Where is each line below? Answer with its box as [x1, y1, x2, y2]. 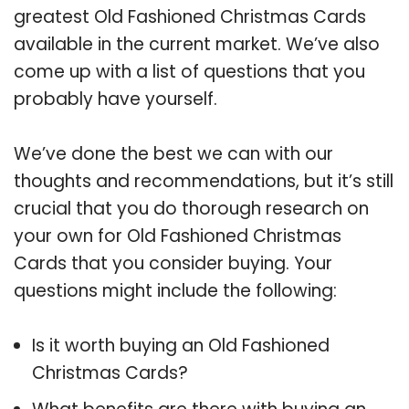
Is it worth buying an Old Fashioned [32, 332, 330, 358]
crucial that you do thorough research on [14, 195, 369, 221]
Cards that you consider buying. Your [14, 250, 332, 276]
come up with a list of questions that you [14, 58, 365, 84]
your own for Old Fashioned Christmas [14, 223, 341, 248]
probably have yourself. [14, 86, 217, 111]
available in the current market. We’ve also [14, 31, 380, 57]
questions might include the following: [14, 278, 337, 303]
